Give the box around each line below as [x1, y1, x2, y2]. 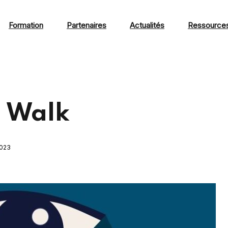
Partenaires [67, 20, 106, 31]
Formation [9, 20, 43, 31]
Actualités [130, 20, 164, 31]
